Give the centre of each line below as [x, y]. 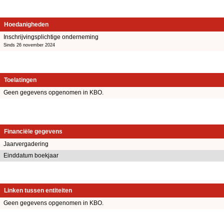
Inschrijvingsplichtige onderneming [51, 37]
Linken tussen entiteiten [38, 191]
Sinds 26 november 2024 [29, 45]
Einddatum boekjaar [31, 156]
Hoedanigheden [26, 24]
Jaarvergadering [26, 144]
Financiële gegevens [33, 132]
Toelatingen [20, 80]
